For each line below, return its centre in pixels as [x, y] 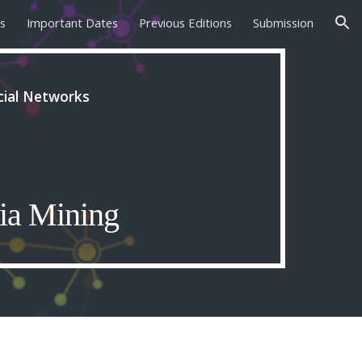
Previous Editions [185, 23]
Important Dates [72, 23]
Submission [283, 23]
